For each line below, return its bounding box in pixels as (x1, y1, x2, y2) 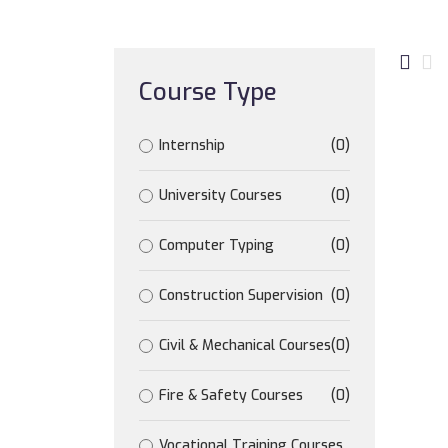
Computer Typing (159, 236, 274, 255)
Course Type (139, 76, 277, 108)
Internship (159, 136, 225, 155)
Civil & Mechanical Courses (159, 336, 331, 355)
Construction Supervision (159, 286, 323, 305)
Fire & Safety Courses (159, 386, 303, 405)
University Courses (159, 186, 282, 205)
